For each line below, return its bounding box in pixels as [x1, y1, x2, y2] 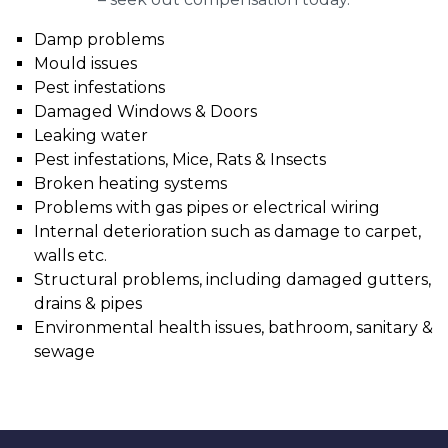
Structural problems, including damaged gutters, [34, 269, 431, 289]
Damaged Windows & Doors [34, 101, 257, 121]
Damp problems [34, 29, 164, 49]
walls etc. [34, 245, 107, 265]
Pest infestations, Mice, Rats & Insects [34, 149, 326, 169]
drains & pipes [34, 293, 142, 313]
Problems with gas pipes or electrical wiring [34, 197, 380, 217]
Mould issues [34, 53, 137, 73]
